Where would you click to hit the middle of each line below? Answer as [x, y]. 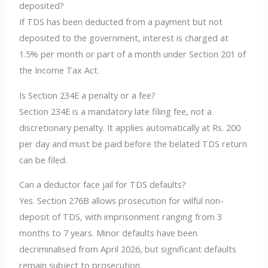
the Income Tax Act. [60, 70]
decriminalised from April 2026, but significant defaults [128, 249]
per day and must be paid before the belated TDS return [133, 143]
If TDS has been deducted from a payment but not [121, 22]
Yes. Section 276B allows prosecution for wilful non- [122, 201]
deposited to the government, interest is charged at [124, 38]
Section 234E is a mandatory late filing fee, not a [116, 111]
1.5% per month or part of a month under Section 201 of [133, 54]
